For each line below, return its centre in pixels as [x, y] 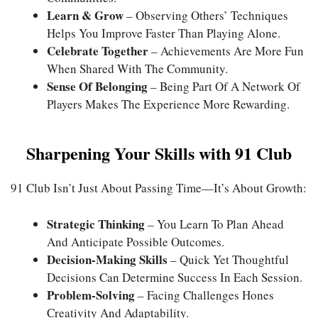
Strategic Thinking [96, 224]
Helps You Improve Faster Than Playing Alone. [164, 33]
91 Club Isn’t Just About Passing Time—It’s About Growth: [159, 188]
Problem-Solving [91, 295]
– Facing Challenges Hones [204, 295]
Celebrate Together [98, 50]
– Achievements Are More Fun [226, 50]
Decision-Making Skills [107, 259]
